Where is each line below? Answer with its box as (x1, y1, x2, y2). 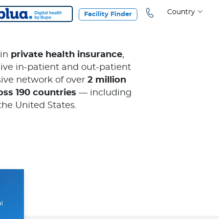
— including (76, 88, 131, 97)
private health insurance (11, 50, 122, 59)
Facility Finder (84, 11, 132, 18)
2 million (88, 76, 126, 85)
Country (167, 9, 195, 16)
